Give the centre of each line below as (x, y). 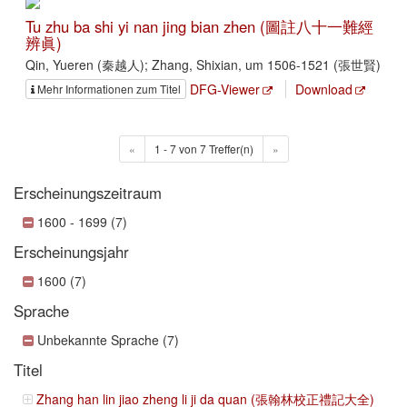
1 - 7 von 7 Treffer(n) (203, 149)
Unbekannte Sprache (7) (108, 340)
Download (324, 89)
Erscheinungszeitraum (88, 193)
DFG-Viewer (225, 89)
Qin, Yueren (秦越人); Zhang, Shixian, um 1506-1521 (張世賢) (203, 65)
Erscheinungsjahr (71, 252)
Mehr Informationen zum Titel (109, 89)
